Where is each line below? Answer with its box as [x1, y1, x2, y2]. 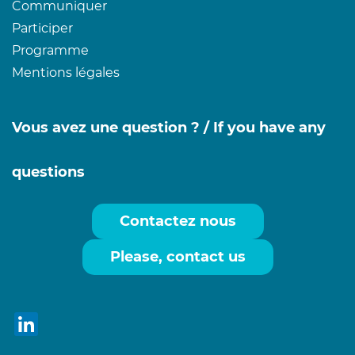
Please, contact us [109, 248, 246, 265]
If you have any [213, 119, 326, 136]
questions [12, 163, 85, 181]
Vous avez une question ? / [12, 119, 213, 136]
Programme [12, 43, 89, 58]
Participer [12, 21, 73, 36]
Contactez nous [119, 212, 236, 230]
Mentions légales [12, 65, 120, 80]
